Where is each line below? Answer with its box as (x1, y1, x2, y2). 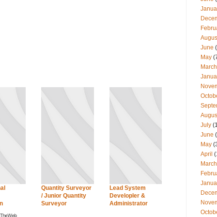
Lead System (109, 185, 146, 192)
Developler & (109, 192, 145, 200)
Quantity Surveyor (41, 185, 92, 192)
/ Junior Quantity (41, 192, 86, 200)
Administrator (109, 200, 148, 207)
